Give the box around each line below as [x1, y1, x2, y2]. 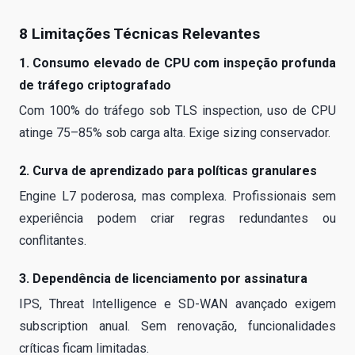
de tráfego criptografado [19, 77, 171, 93]
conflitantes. [19, 232, 86, 248]
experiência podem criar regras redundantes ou [19, 210, 336, 226]
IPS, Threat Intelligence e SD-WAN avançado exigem [19, 296, 336, 311]
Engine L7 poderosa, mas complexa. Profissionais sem [19, 188, 336, 204]
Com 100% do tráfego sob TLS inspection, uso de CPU [19, 102, 336, 118]
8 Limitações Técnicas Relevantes [19, 24, 260, 43]
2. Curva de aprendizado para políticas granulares [19, 162, 317, 178]
